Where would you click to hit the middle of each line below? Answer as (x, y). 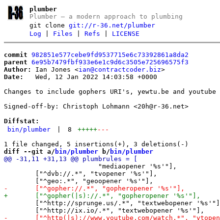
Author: (18, 69)
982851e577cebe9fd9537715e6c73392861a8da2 (110, 55)
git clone (49, 25)
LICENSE (126, 34)
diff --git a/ (29, 151)
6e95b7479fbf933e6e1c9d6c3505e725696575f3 (110, 62)
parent (16, 62)
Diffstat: (22, 121)
